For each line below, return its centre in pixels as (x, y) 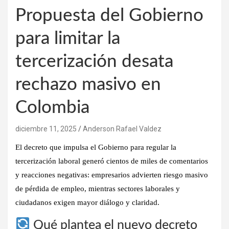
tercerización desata (94, 61)
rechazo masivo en (88, 84)
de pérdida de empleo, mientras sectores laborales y (98, 188)
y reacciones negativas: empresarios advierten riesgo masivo (112, 175)
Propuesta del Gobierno (109, 15)
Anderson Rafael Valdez (122, 129)
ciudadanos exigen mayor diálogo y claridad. (87, 202)
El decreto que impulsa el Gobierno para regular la (96, 147)
